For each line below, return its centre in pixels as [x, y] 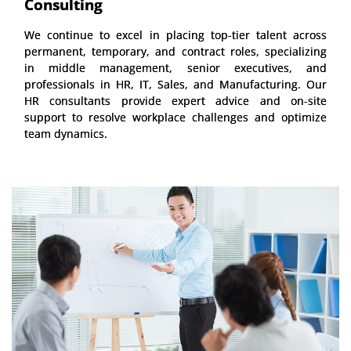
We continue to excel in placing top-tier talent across [175, 34]
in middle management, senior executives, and [175, 67]
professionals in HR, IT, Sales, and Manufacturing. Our [175, 84]
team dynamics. [66, 133]
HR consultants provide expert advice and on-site [175, 100]
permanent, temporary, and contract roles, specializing [175, 51]
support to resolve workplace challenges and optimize [175, 117]
